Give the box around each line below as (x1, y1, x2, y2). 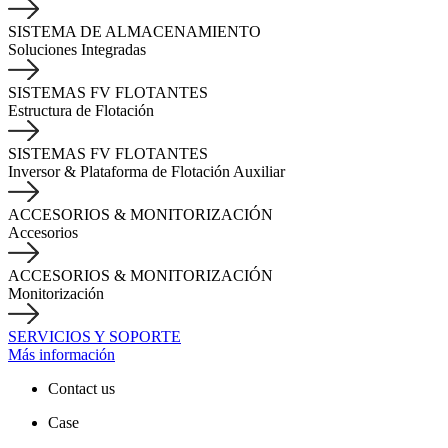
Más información (8, 346, 115, 363)
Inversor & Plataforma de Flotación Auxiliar (8, 163, 285, 180)
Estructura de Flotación (8, 102, 154, 119)
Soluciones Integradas (8, 41, 146, 58)
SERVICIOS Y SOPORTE (8, 328, 181, 345)
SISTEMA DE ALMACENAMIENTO (8, 23, 261, 40)
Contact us (48, 380, 115, 397)
